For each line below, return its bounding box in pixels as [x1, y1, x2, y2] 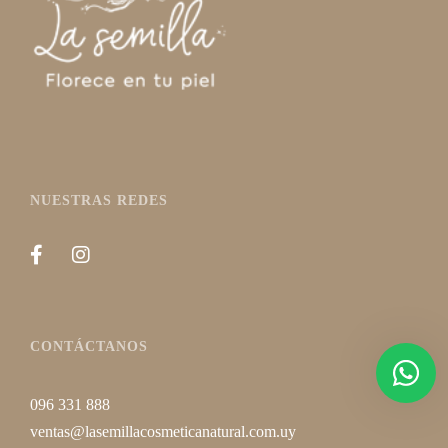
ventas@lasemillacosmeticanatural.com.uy [30, 423, 296, 440]
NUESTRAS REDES [30, 193, 168, 208]
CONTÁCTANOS [30, 339, 148, 354]
